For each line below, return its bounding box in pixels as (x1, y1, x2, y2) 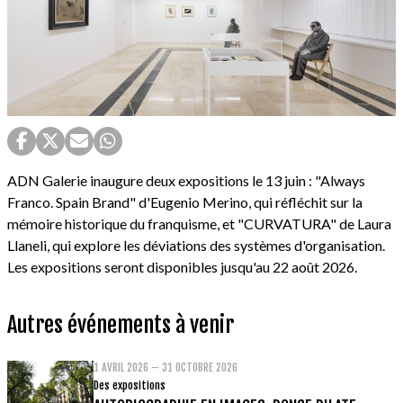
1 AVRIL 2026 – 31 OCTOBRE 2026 (94, 361, 237, 375)
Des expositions (94, 379, 166, 393)
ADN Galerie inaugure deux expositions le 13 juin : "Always (7, 172, 365, 190)
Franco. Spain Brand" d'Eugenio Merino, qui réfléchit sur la (7, 193, 363, 211)
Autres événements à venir (7, 311, 234, 339)
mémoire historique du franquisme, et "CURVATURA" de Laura (7, 215, 391, 233)
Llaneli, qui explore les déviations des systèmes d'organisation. (7, 237, 385, 255)
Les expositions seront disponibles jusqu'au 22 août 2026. (7, 258, 357, 276)
